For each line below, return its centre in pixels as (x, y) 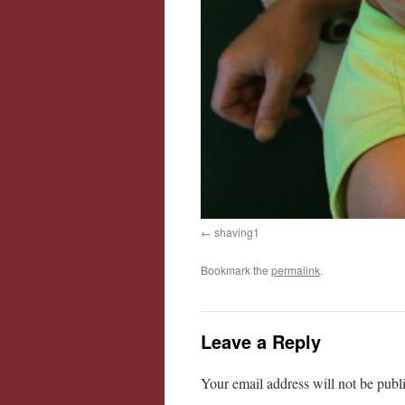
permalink (296, 270)
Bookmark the (236, 270)
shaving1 (237, 232)
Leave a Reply (261, 342)
